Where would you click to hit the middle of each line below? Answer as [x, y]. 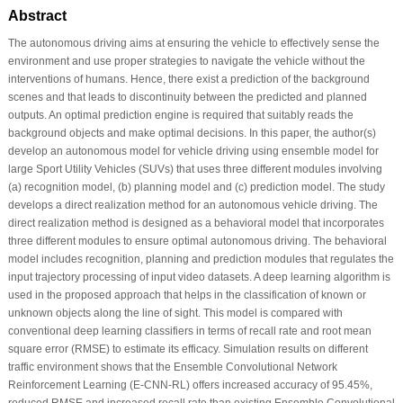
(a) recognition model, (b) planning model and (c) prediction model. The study [196, 187]
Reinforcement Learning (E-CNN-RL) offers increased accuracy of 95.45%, [190, 385]
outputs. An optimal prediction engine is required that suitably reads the [180, 115]
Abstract [37, 15]
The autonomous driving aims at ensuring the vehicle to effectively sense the [193, 43]
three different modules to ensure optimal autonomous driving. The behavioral [197, 241]
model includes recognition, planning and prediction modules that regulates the [201, 259]
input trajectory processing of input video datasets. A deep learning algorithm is [199, 277]
